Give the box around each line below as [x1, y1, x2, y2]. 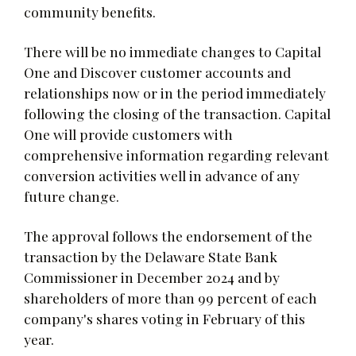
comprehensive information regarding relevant [24, 145, 329, 164]
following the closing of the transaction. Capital [24, 103, 331, 122]
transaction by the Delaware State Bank [24, 246, 277, 265]
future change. [24, 186, 119, 205]
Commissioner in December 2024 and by [24, 267, 280, 286]
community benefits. [24, 2, 156, 21]
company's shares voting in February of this [24, 308, 305, 327]
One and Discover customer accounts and [24, 62, 291, 81]
